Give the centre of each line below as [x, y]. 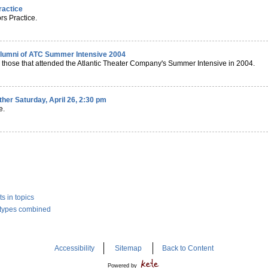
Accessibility [74, 249]
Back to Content [188, 249]
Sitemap [128, 249]
